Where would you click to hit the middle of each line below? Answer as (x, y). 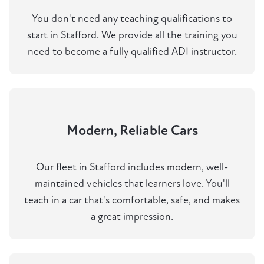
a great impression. (132, 217)
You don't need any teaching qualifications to (132, 19)
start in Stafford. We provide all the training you (132, 35)
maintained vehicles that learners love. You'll (132, 184)
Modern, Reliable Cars (132, 131)
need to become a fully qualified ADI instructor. (132, 52)
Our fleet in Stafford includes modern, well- (132, 167)
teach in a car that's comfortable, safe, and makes (132, 200)
